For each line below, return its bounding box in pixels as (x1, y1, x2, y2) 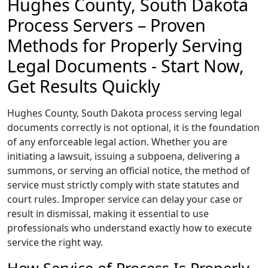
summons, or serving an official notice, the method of (7, 164, 250, 177)
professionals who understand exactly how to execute (7, 221, 252, 234)
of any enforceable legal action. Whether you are (7, 135, 227, 148)
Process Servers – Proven (7, 13, 206, 36)
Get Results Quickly (7, 74, 160, 98)
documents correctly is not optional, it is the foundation (7, 121, 260, 134)
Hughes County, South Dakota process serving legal (7, 106, 242, 120)
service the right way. (7, 236, 103, 249)
